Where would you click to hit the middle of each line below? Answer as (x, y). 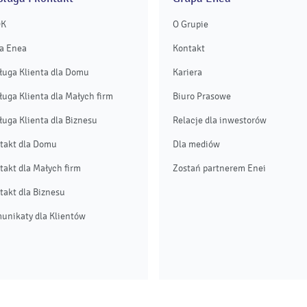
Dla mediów (196, 144)
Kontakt (189, 48)
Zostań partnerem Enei (219, 168)
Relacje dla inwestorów (220, 120)
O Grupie (191, 24)
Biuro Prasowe (202, 96)
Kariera (187, 72)
